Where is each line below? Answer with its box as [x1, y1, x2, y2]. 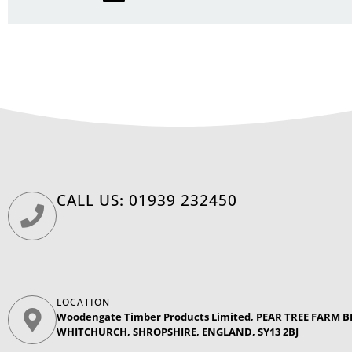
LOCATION [57, 295, 110, 309]
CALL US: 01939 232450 [57, 189, 237, 211]
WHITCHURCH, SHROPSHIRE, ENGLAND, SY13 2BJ [57, 324, 299, 339]
